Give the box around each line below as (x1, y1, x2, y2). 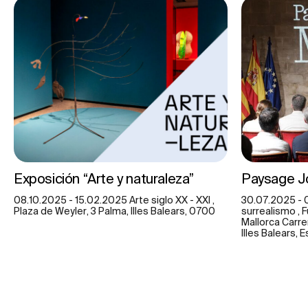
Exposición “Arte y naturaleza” (14, 170, 194, 187)
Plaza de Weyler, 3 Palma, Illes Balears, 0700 (14, 206, 215, 217)
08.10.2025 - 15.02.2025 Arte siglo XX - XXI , (14, 195, 214, 206)
